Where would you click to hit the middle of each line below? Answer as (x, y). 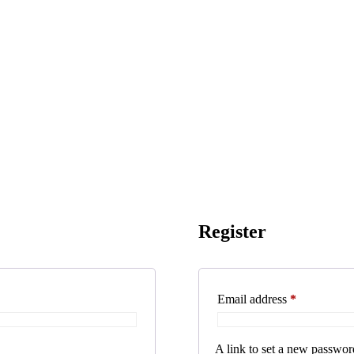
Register (232, 231)
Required (318, 298)
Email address (253, 299)
